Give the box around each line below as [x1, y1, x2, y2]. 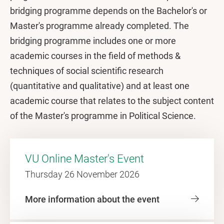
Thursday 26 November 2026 [25, 169, 139, 179]
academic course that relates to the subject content [10, 95, 214, 106]
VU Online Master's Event [25, 152, 144, 165]
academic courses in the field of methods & [10, 50, 180, 61]
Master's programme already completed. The [10, 20, 189, 31]
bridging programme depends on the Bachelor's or [10, 5, 207, 16]
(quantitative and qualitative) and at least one [10, 80, 189, 91]
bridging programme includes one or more [10, 35, 176, 46]
